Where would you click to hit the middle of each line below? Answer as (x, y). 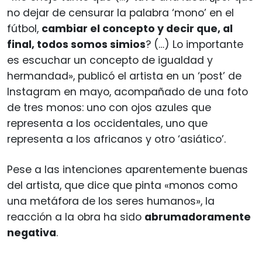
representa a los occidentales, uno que (107, 123)
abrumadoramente (198, 217)
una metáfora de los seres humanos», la (111, 201)
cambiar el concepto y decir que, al (137, 28)
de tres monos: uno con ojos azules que (109, 107)
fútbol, (24, 28)
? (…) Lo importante (194, 44)
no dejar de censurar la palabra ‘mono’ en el (120, 13)
